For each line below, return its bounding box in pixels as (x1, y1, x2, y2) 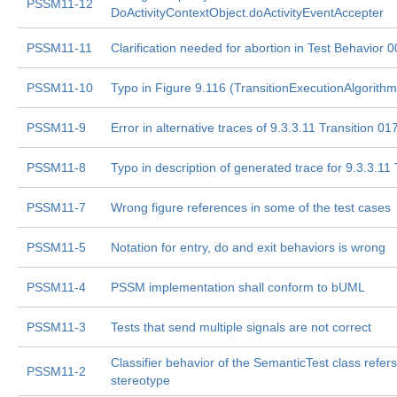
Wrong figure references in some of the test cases (111, 200, 391, 214)
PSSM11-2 (27, 364, 86, 378)
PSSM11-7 (27, 200, 86, 214)
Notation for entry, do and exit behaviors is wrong (111, 240, 385, 254)
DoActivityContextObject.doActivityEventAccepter (111, 5, 384, 19)
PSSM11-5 (27, 240, 86, 254)
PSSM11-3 (27, 320, 86, 334)
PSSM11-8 (27, 160, 86, 175)
